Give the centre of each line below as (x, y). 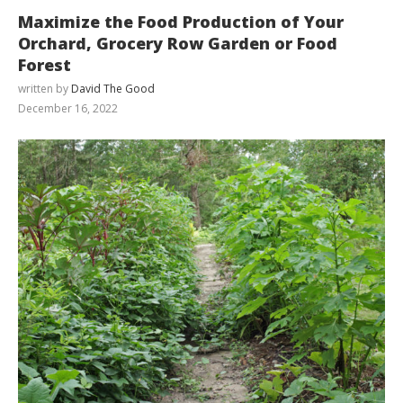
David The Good (113, 88)
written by (45, 88)
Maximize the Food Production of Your (181, 21)
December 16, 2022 (68, 108)
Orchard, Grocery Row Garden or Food (178, 43)
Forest (45, 64)
